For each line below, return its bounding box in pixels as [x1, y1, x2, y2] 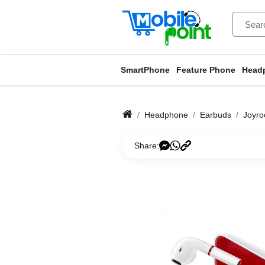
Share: [134, 140, 159, 150]
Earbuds [200, 109, 231, 119]
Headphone [144, 109, 188, 119]
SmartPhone [121, 64, 170, 75]
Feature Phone [176, 64, 235, 75]
